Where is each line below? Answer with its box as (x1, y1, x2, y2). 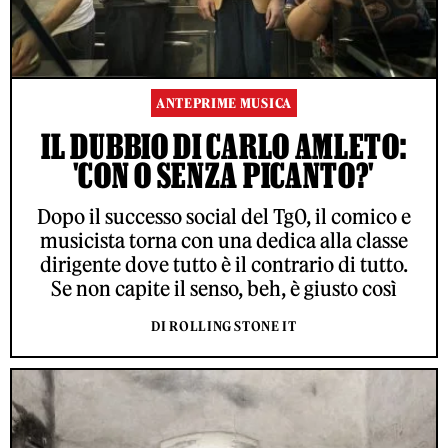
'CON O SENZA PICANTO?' (72, 155, 376, 194)
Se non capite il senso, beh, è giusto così (51, 275, 397, 301)
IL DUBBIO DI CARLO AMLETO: (41, 126, 407, 165)
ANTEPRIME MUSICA (156, 94, 292, 112)
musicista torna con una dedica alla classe (40, 227, 408, 253)
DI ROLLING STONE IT (151, 317, 297, 335)
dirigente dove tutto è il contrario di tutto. (40, 251, 408, 277)
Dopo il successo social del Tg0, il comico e (37, 203, 411, 229)
